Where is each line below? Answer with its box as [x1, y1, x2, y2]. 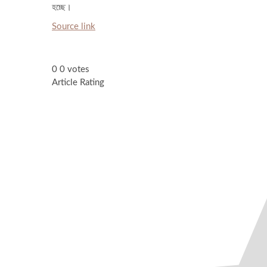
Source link [52, 21, 95, 31]
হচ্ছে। [52, 2, 72, 12]
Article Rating [52, 77, 104, 87]
